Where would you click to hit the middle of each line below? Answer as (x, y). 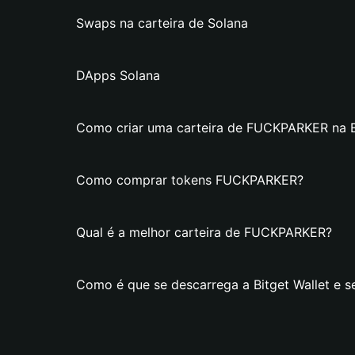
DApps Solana (118, 75)
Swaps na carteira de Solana (162, 23)
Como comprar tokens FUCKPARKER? (190, 180)
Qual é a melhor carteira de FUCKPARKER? (204, 232)
